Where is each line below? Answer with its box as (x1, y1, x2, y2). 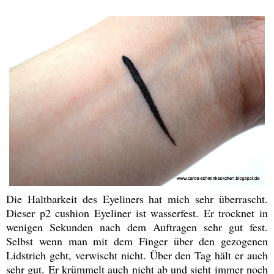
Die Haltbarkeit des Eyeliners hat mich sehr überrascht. (6, 191, 268, 207)
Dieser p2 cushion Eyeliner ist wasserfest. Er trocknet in (6, 206, 268, 221)
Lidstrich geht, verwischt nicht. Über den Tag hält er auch (6, 248, 268, 263)
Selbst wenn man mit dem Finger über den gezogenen (6, 234, 268, 249)
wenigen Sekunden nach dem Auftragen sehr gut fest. (6, 220, 268, 235)
